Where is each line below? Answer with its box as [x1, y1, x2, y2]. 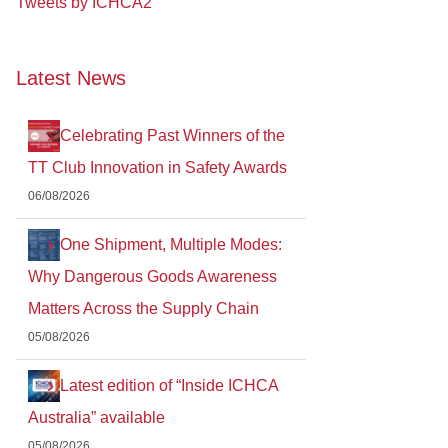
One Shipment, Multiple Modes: [60, 235, 282, 253]
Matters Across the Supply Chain [28, 299, 259, 317]
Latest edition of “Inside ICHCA [60, 376, 278, 394]
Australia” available [28, 408, 165, 426]
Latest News [16, 67, 126, 90]
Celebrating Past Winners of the [60, 126, 285, 144]
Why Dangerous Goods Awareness [28, 267, 277, 285]
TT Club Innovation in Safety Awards [28, 158, 287, 176]
